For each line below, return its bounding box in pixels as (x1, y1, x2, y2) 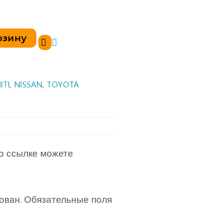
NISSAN (14, 78, 42, 90)
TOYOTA (47, 78, 79, 90)
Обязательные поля (24, 193, 112, 206)
